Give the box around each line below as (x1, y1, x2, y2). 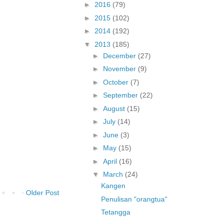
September (103, 91, 140, 100)
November (103, 65, 138, 73)
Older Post (26, 188, 59, 197)
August (103, 104, 127, 112)
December (103, 51, 138, 60)
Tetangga (101, 208, 130, 217)
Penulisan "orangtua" (101, 195, 167, 203)
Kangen (101, 182, 125, 190)
